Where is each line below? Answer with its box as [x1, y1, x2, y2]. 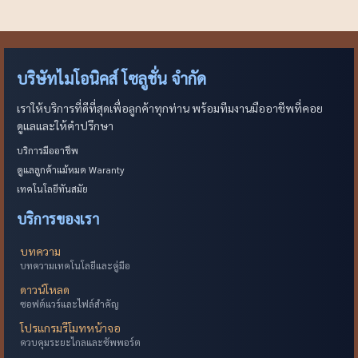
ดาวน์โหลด [20, 282, 70, 297]
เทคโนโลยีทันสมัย [17, 182, 88, 196]
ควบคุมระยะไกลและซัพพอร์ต [20, 336, 141, 349]
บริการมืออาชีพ [17, 144, 78, 157]
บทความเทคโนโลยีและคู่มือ [20, 259, 130, 272]
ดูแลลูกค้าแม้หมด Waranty [17, 163, 125, 177]
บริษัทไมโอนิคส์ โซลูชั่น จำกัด [17, 68, 206, 89]
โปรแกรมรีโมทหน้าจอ [20, 320, 121, 336]
